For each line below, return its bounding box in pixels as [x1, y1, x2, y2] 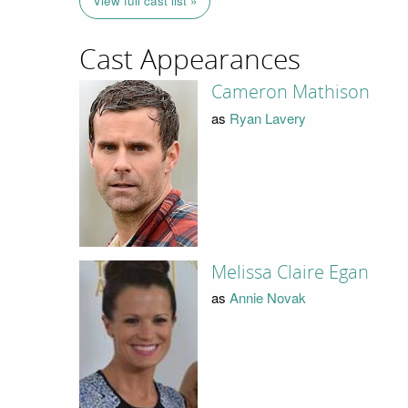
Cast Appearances [79, 43, 301, 76]
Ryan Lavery [229, 107, 306, 127]
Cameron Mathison [210, 81, 370, 104]
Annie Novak [229, 288, 306, 308]
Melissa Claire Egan [210, 260, 369, 283]
